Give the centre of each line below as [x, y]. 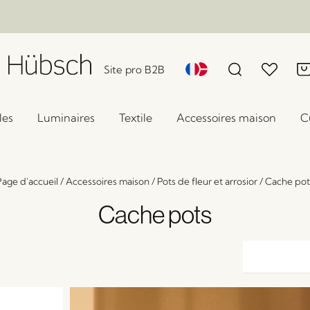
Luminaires [66, 118]
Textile [136, 118]
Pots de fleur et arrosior [207, 181]
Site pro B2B [135, 70]
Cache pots [155, 214]
